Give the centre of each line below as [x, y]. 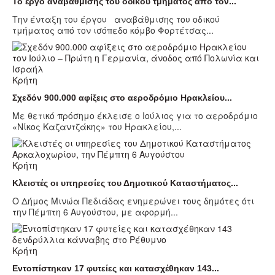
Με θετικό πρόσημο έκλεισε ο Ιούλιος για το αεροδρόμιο [135, 116]
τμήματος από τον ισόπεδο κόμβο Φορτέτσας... [113, 30]
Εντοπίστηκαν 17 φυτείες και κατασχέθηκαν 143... [116, 269]
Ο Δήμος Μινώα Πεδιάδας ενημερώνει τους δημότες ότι [134, 201]
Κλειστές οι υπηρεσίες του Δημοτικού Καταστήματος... [125, 183]
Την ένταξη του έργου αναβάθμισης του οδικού [116, 19]
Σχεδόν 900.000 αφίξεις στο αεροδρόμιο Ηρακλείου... [122, 98]
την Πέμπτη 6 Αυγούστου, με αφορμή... [95, 212]
